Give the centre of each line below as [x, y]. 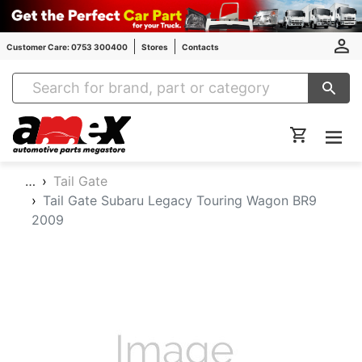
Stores [155, 46]
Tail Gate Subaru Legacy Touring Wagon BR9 [180, 200]
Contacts [200, 46]
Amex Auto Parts [178, 124]
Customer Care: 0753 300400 [67, 46]
